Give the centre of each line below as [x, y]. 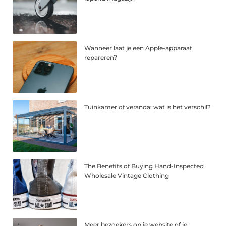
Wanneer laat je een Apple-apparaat [138, 48]
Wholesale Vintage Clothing [127, 175]
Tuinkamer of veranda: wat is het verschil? [148, 107]
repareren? [101, 57]
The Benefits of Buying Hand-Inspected [144, 166]
